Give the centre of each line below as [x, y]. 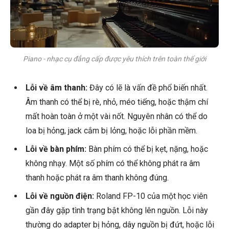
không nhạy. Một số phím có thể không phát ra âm [113, 164]
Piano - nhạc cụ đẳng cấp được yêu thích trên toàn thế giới [114, 59]
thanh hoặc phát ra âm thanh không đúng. [97, 178]
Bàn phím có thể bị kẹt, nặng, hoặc [147, 149]
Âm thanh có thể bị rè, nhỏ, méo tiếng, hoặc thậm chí [117, 102]
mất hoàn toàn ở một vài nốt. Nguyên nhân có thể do [117, 117]
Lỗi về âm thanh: [56, 88]
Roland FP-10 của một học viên [151, 196]
